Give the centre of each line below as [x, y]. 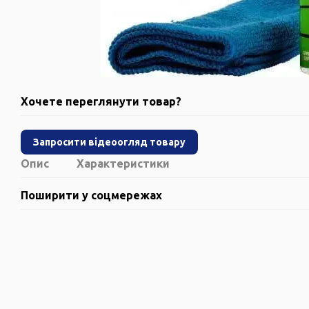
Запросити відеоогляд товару [109, 142]
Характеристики [123, 164]
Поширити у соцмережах [91, 196]
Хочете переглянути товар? [101, 101]
